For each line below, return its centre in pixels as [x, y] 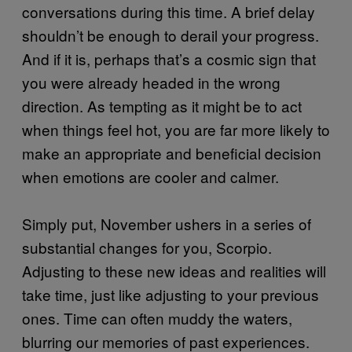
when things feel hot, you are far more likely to [176, 129]
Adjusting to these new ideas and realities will [174, 270]
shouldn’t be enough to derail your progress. [170, 35]
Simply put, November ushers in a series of [167, 223]
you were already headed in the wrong [151, 82]
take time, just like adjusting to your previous [170, 294]
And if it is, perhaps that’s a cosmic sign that [169, 58]
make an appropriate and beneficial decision [172, 152]
